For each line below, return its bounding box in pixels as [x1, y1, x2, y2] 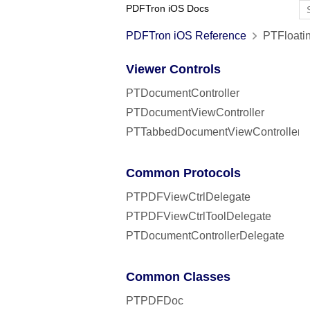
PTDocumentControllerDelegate [126, 230, 284, 241]
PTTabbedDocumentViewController [126, 126, 301, 138]
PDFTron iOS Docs [126, 3, 209, 14]
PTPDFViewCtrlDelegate [126, 191, 250, 203]
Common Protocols [126, 166, 241, 180]
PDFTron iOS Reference [126, 30, 246, 42]
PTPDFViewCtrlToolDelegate [126, 210, 271, 222]
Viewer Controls [126, 62, 221, 76]
